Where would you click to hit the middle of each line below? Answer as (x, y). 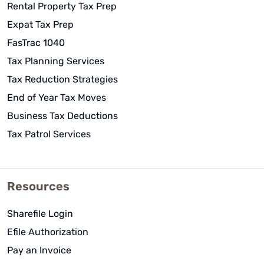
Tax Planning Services (56, 61)
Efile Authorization (48, 232)
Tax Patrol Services (49, 134)
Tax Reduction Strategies (62, 79)
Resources (38, 186)
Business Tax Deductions (62, 115)
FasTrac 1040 (36, 42)
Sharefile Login (40, 213)
